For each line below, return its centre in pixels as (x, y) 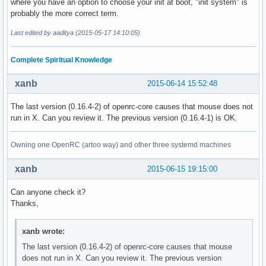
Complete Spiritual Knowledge (61, 60)
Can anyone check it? (48, 192)
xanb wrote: (44, 231)
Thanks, (25, 204)
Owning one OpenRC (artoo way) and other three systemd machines (121, 145)
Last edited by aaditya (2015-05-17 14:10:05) (75, 32)
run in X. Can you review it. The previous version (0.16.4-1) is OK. (124, 118)
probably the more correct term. (65, 13)
